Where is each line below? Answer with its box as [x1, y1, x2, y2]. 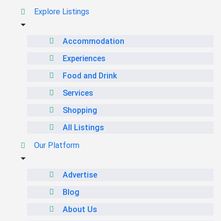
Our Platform [34, 141, 79, 150]
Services [63, 88, 93, 98]
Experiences [63, 54, 106, 64]
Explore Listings [34, 7, 89, 17]
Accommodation [63, 37, 124, 46]
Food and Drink [63, 71, 117, 81]
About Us [63, 205, 97, 215]
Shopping [63, 106, 97, 115]
